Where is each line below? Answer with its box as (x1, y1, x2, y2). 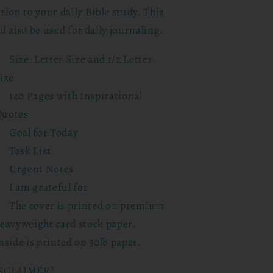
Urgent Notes (9, 161, 74, 176)
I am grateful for (9, 179, 88, 194)
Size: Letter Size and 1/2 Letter (9, 51, 153, 66)
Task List (9, 143, 52, 158)
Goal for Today (9, 124, 79, 140)
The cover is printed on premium (9, 197, 165, 213)
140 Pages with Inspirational (9, 88, 143, 103)
